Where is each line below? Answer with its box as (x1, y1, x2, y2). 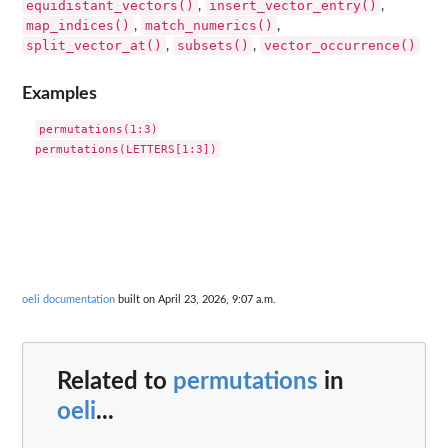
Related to (57, 369, 173, 394)
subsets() (177, 38, 249, 54)
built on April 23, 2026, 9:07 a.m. (115, 294, 276, 306)
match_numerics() (145, 18, 273, 34)
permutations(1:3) (38, 121, 158, 136)
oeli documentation (22, 294, 115, 306)
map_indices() (26, 18, 130, 34)
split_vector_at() (26, 38, 162, 54)
